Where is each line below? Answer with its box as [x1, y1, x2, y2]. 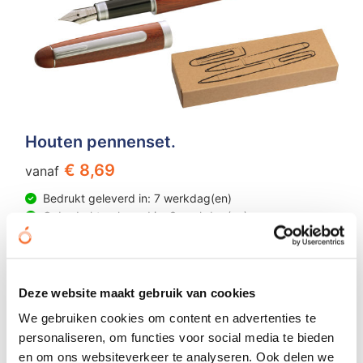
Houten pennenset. [24, 131, 176, 152]
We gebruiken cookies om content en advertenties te [19, 310, 316, 325]
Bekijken [36, 239, 88, 256]
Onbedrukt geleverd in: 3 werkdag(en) [42, 208, 248, 223]
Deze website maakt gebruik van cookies [19, 285, 256, 299]
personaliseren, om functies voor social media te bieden [19, 330, 335, 344]
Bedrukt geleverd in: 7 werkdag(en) [42, 190, 232, 205]
